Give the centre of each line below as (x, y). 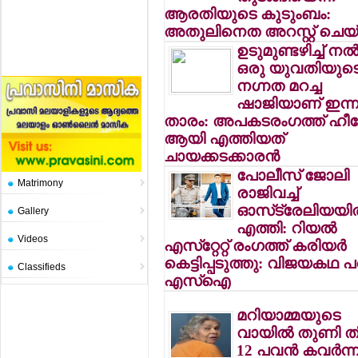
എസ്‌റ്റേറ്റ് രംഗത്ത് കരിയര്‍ (255, 246)
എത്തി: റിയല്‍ (287, 228)
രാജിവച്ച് (268, 193)
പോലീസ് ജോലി (293, 175)
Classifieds (42, 267)
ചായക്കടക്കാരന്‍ (222, 156)
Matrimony (40, 183)
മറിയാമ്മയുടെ (289, 315)
